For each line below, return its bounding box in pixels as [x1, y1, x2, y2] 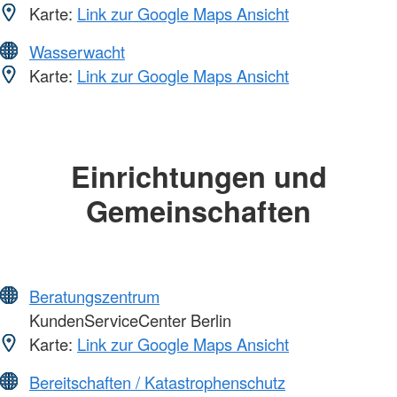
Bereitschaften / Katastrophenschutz [29, 370, 285, 394]
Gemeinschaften [86, 189, 311, 231]
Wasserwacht [29, 39, 125, 63]
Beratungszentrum [29, 284, 160, 308]
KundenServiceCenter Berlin [25, 308, 231, 332]
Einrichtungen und [70, 154, 327, 197]
